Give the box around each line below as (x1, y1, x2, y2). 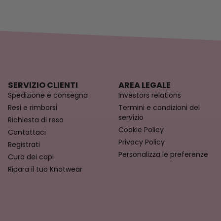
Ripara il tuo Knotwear (8, 164, 82, 175)
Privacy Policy (118, 137, 165, 147)
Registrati (8, 140, 40, 150)
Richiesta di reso (8, 115, 64, 125)
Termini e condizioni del (118, 103, 200, 113)
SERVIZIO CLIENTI (8, 79, 78, 91)
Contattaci (8, 127, 46, 138)
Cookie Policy (118, 125, 164, 135)
